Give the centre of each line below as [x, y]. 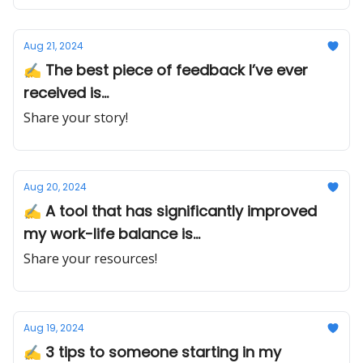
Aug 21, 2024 [53, 46]
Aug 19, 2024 [54, 328]
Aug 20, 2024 [55, 187]
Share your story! [76, 117]
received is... [66, 93]
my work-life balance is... [112, 234]
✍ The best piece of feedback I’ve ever [166, 70]
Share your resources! [90, 258]
